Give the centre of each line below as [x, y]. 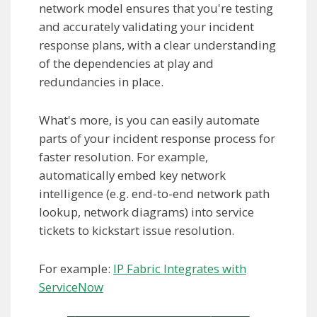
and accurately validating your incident [146, 27]
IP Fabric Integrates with [180, 269]
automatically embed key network [132, 175]
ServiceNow [71, 287]
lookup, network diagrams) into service [146, 212]
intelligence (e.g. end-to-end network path [154, 194]
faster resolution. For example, [123, 157]
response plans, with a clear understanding [157, 45]
